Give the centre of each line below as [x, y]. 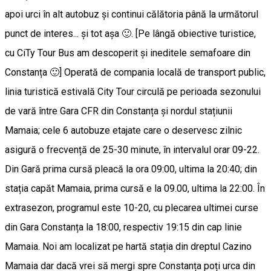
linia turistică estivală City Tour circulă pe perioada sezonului [133, 91]
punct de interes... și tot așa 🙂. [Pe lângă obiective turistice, [130, 33]
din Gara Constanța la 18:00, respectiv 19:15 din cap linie [123, 227]
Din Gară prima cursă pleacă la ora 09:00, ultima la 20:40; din [131, 169]
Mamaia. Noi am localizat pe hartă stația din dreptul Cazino [128, 246]
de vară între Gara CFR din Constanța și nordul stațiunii [119, 111]
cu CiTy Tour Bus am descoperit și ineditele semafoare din [128, 53]
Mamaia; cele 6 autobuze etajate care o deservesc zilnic [123, 130]
